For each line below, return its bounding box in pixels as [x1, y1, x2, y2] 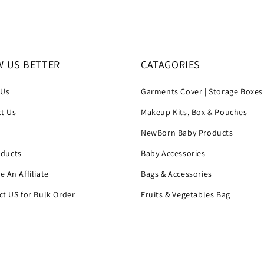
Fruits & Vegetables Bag [141, 189, 230, 200]
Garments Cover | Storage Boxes [141, 86, 263, 97]
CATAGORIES [141, 58, 200, 71]
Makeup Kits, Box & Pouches [141, 107, 247, 117]
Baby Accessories [141, 148, 206, 159]
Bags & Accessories [141, 169, 212, 179]
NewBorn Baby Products [141, 127, 233, 138]
